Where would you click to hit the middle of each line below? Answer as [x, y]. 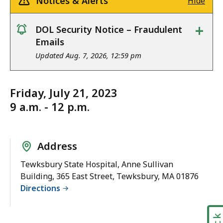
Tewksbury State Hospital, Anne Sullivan [97, 164]
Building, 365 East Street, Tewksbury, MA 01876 [110, 176]
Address [57, 146]
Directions [40, 188]
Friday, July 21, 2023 [64, 93]
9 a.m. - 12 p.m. [50, 107]
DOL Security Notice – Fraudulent [109, 30]
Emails [50, 42]
